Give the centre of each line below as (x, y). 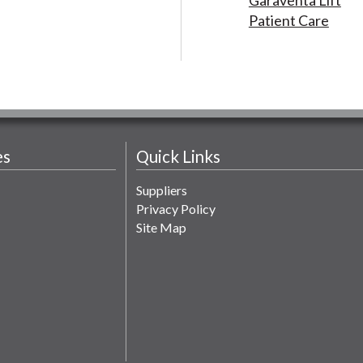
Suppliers (162, 190)
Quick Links (179, 156)
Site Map (162, 227)
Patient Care (288, 20)
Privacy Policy (176, 208)
